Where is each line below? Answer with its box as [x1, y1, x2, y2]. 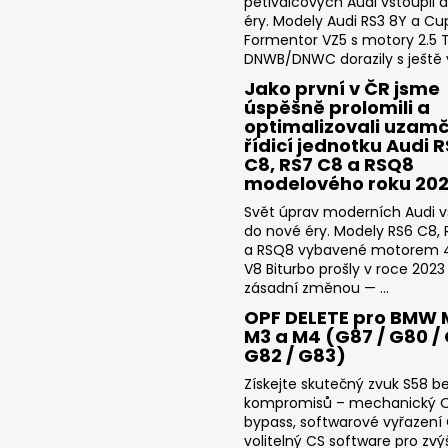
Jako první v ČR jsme [244, 75, 440, 101]
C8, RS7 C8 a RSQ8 [244, 151, 414, 177]
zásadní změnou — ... [244, 277, 389, 298]
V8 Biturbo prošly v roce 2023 [244, 258, 445, 279]
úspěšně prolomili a [244, 94, 430, 120]
